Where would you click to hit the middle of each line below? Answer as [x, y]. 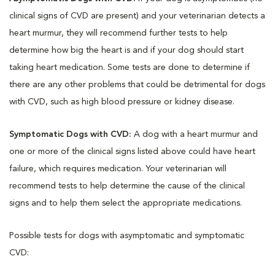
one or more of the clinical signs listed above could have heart [132, 151]
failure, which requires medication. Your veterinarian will [118, 168]
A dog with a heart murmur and [196, 134]
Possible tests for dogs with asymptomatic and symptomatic [127, 235]
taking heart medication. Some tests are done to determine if [130, 67]
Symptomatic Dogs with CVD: [72, 134]
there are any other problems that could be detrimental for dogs [137, 84]
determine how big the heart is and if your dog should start [126, 50]
